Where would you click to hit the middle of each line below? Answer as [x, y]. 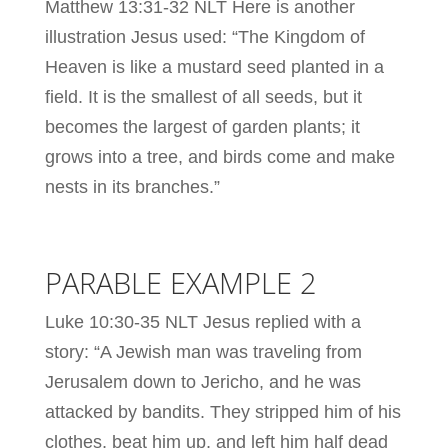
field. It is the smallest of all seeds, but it [203, 96]
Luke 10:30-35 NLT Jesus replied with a [202, 321]
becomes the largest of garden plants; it [202, 126]
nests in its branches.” [132, 186]
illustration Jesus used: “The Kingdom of [204, 36]
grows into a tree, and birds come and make [219, 156]
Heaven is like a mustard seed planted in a [214, 66]
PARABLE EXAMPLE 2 [180, 282]
